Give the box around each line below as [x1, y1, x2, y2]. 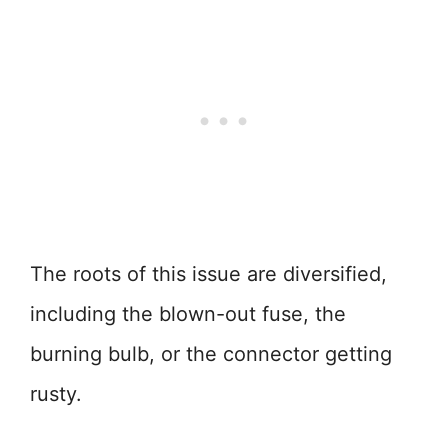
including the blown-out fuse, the [30, 302, 346, 326]
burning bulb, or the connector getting [30, 342, 392, 366]
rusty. [30, 382, 82, 406]
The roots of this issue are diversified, [30, 262, 387, 286]
